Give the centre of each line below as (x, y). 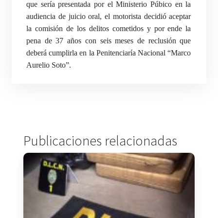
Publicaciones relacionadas (100, 141)
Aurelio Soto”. (49, 65)
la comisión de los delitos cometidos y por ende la (109, 28)
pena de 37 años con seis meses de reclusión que (109, 41)
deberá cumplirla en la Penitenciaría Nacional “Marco (109, 53)
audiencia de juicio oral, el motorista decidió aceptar (109, 16)
